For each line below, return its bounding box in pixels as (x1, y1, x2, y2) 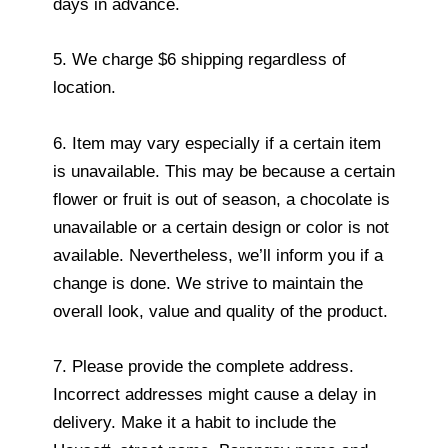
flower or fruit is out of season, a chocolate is (53, 189, 390, 209)
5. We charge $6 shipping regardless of (53, 50, 346, 70)
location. (53, 78, 116, 98)
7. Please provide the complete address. (53, 356, 354, 376)
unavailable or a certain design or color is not (53, 217, 389, 237)
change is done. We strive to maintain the (53, 273, 363, 293)
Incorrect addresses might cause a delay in (53, 384, 376, 404)
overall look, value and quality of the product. (53, 301, 388, 321)
